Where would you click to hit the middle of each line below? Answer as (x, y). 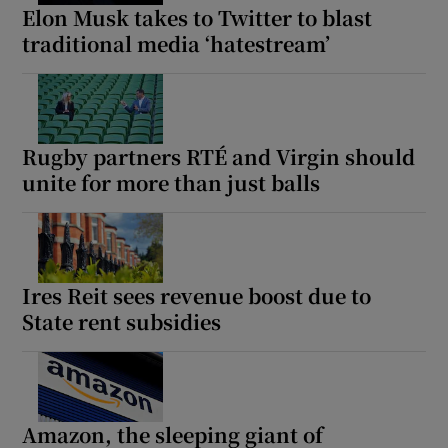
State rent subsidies (122, 321)
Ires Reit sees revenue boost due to (197, 295)
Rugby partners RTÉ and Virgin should (219, 156)
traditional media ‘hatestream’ (176, 43)
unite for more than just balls (171, 182)
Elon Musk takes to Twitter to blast (197, 17)
